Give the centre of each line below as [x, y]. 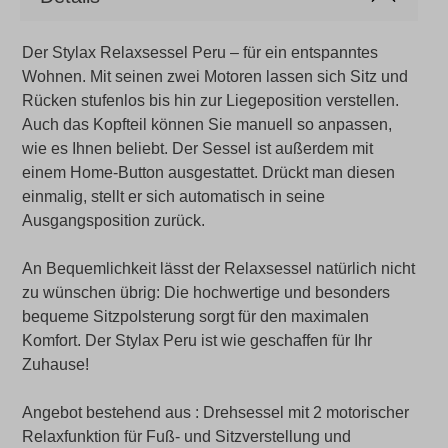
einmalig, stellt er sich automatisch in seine [173, 196]
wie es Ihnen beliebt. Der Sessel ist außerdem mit [197, 148]
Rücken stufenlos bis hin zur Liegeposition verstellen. [210, 100]
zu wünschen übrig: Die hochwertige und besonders [206, 292]
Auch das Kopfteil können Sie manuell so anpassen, [207, 124]
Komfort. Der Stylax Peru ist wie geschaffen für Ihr [197, 340]
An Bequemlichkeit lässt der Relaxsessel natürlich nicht [218, 268]
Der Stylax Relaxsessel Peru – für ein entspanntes [200, 52]
